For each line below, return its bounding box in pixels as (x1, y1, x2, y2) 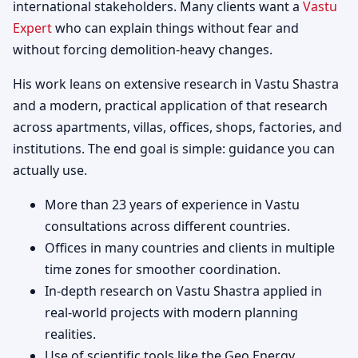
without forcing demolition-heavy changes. (13, 40, 272, 58)
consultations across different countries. (45, 217, 290, 235)
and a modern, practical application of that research (13, 96, 328, 114)
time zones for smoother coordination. (45, 260, 280, 278)
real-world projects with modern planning (45, 303, 298, 321)
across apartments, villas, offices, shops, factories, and (13, 117, 342, 136)
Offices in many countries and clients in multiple (45, 238, 335, 257)
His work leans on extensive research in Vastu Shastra (13, 74, 339, 93)
